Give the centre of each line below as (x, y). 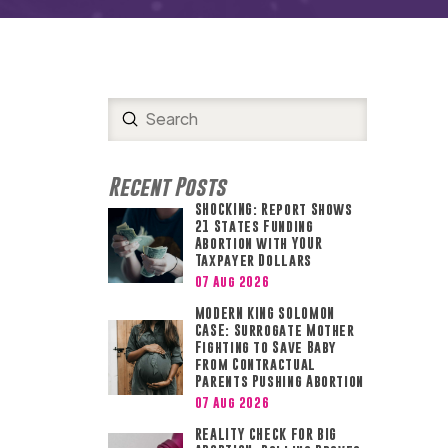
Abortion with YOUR (258, 242)
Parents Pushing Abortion (281, 381)
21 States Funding (254, 225)
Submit (155, 118)
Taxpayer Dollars (253, 259)
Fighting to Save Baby (266, 347)
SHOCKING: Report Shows (273, 208)
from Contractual (255, 364)
